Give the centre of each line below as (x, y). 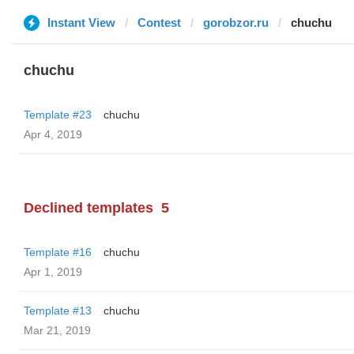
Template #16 (58, 252)
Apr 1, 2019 (53, 272)
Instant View (81, 23)
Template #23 (58, 115)
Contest (159, 23)
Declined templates (88, 208)
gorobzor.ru (236, 23)
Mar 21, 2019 (57, 330)
